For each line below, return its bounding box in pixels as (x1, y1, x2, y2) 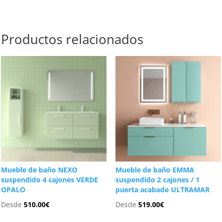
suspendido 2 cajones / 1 (115, 175, 200, 185)
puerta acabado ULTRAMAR (115, 185, 210, 195)
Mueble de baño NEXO (1, 165, 78, 175)
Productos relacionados (1, 30, 144, 49)
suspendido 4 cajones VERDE (1, 175, 99, 185)
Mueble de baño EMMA (115, 165, 194, 175)
